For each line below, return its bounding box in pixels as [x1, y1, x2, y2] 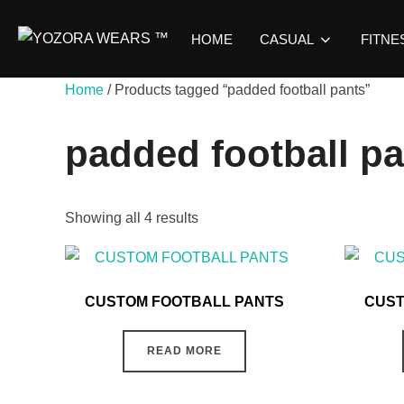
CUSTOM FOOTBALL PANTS [84, 294, 284, 310]
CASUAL [260, 31, 314, 47]
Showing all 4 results [65, 210, 198, 226]
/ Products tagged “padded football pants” [104, 82, 370, 97]
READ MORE [146, 344, 222, 358]
